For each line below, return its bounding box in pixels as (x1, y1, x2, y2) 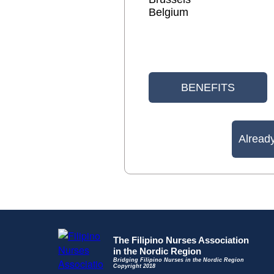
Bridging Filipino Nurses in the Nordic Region (113, 257, 244, 263)
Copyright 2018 (113, 263, 155, 269)
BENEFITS (181, 81, 235, 94)
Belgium (149, 6, 188, 18)
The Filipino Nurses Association (113, 235, 249, 245)
